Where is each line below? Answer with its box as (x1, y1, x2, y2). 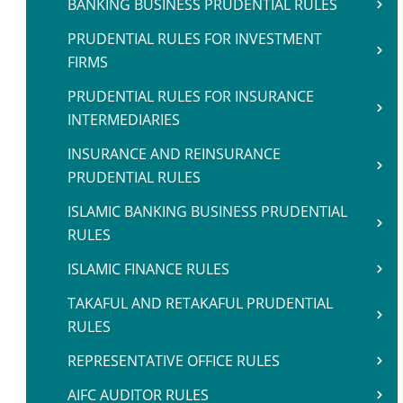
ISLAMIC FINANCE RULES (67, 259, 229, 279)
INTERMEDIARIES (67, 110, 180, 130)
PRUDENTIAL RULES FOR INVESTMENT (67, 29, 322, 49)
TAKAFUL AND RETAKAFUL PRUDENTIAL (67, 293, 333, 313)
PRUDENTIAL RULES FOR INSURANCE (67, 86, 314, 106)
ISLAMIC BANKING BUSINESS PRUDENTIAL (67, 201, 347, 221)
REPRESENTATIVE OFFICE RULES (67, 351, 280, 371)
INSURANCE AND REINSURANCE (67, 144, 281, 164)
